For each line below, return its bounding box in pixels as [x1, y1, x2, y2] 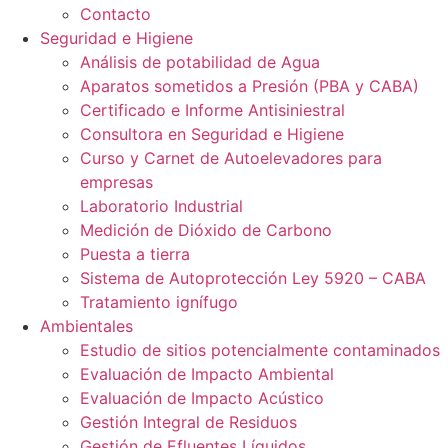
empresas [80, 172, 153, 192]
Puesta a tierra [80, 244, 190, 264]
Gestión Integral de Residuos [80, 412, 297, 432]
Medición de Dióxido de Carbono [80, 220, 332, 240]
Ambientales [40, 316, 133, 336]
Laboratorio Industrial [80, 196, 243, 216]
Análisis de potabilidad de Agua [80, 52, 320, 72]
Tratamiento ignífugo [80, 292, 238, 312]
